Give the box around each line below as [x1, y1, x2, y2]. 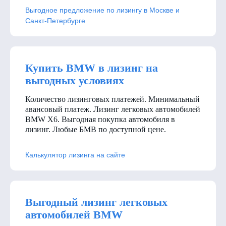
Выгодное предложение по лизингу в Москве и [25, 6, 180, 14]
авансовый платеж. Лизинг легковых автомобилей [25, 104, 200, 114]
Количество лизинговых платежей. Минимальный [25, 94, 200, 103]
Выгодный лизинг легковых [25, 195, 167, 208]
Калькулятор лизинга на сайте [25, 150, 125, 159]
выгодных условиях [25, 74, 124, 87]
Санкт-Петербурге [25, 16, 85, 25]
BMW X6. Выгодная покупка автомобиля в [25, 115, 175, 124]
